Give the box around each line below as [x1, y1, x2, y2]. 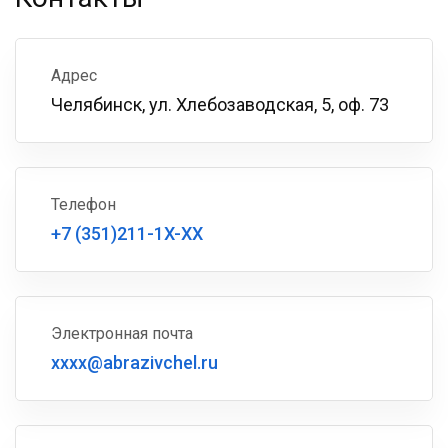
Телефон [51, 195, 116, 214]
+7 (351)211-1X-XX [51, 223, 203, 244]
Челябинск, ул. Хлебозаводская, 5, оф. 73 [51, 94, 389, 115]
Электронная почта [51, 324, 193, 343]
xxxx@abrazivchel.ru [51, 352, 218, 373]
